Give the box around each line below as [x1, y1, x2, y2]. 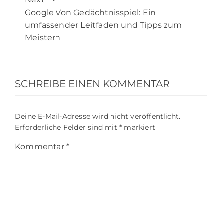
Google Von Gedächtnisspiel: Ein [25, 8, 156, 18]
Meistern [25, 33, 61, 43]
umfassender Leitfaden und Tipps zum [25, 20, 182, 30]
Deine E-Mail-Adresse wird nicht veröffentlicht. [15, 112, 181, 121]
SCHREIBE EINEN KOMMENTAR [15, 78, 169, 90]
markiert [122, 123, 156, 132]
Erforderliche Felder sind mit [15, 123, 119, 132]
